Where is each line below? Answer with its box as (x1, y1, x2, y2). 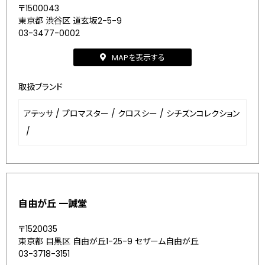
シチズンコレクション (166, 108, 240, 119)
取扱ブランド (18, 81, 63, 93)
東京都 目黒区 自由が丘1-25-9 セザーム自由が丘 (18, 235, 199, 247)
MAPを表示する (112, 51, 165, 63)
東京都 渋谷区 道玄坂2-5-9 (18, 15, 122, 27)
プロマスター (62, 108, 109, 119)
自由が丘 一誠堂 (18, 197, 87, 211)
